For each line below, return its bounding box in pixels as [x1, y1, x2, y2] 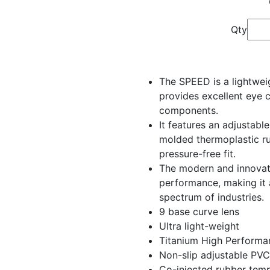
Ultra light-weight [159, 220, 239, 232]
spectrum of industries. [159, 191, 264, 203]
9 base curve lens [159, 206, 239, 218]
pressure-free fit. [159, 148, 236, 160]
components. [159, 104, 218, 116]
